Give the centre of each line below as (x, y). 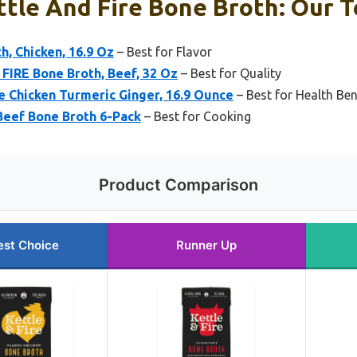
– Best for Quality (229, 73)
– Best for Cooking (196, 116)
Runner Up (206, 245)
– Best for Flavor (163, 51)
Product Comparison (178, 184)
